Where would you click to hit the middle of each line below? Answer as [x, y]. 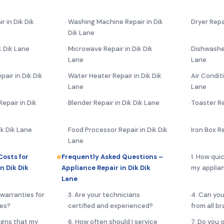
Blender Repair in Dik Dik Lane [114, 102]
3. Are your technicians [104, 194]
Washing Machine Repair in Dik [115, 21]
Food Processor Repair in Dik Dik [118, 129]
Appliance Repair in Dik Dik [106, 167]
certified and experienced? [110, 205]
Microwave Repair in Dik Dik [110, 48]
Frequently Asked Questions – [112, 156]
